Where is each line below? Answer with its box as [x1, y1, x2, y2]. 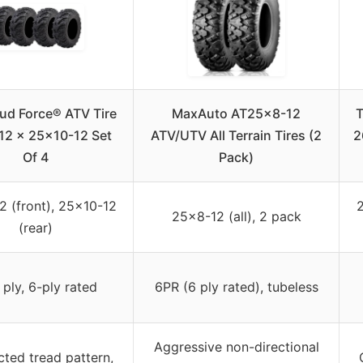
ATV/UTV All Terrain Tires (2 [151, 126, 322, 143]
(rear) [19, 219, 53, 236]
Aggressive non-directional [153, 338, 319, 355]
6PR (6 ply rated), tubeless [154, 278, 318, 295]
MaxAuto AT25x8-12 [172, 105, 301, 122]
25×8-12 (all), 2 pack [171, 207, 301, 224]
